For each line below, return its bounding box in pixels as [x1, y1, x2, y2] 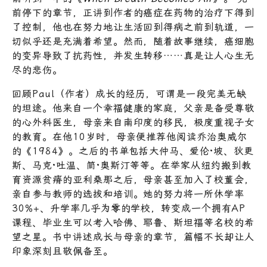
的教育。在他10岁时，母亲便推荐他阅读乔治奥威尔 [12, 131, 248, 143]
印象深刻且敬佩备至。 [12, 246, 113, 257]
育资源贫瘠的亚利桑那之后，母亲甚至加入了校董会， [12, 174, 255, 186]
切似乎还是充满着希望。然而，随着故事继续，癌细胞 [12, 36, 255, 48]
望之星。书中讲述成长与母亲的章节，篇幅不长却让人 [12, 231, 255, 243]
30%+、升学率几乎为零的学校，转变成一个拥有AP [12, 203, 246, 215]
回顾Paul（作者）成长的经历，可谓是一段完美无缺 [12, 88, 247, 100]
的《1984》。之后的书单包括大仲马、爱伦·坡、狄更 [12, 145, 254, 157]
